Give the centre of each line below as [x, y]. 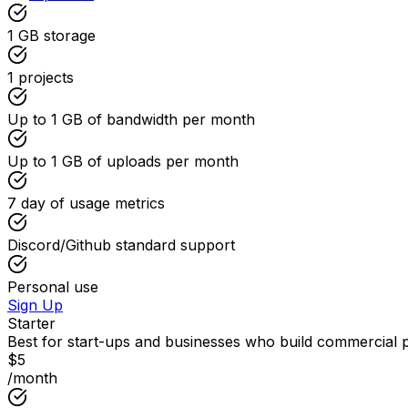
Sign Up [35, 306]
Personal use [53, 287]
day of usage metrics [93, 204]
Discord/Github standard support [121, 245]
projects [46, 78]
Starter [31, 324]
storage [70, 36]
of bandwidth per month [171, 120]
